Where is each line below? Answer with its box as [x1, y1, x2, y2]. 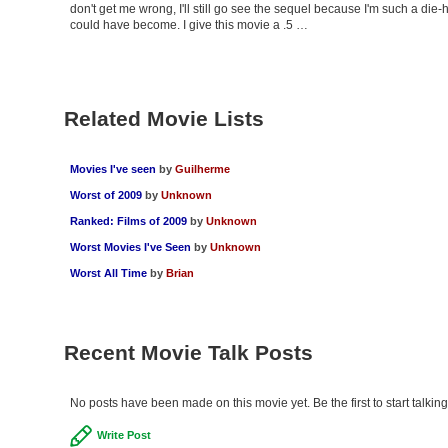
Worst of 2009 [69, 189, 142, 202]
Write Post [96, 429, 151, 442]
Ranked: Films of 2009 [69, 215, 187, 228]
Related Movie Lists [63, 107, 264, 131]
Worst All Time [69, 267, 147, 280]
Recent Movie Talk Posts [63, 341, 313, 365]
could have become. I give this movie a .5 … [69, 18, 308, 33]
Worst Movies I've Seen [69, 241, 191, 254]
